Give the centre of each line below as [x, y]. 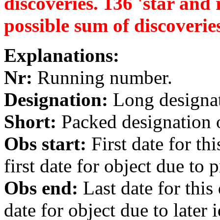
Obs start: [45, 144]
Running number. [102, 78]
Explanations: [62, 55]
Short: [30, 122]
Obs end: [41, 188]
